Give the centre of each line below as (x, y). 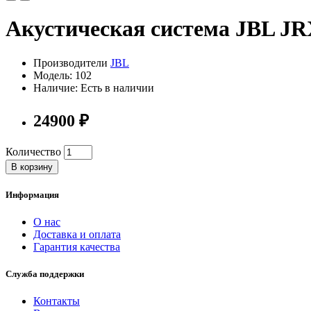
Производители (72, 62)
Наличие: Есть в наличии (94, 87)
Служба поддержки (45, 274)
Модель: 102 (62, 75)
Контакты (57, 301)
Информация (32, 194)
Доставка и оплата (77, 235)
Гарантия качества (77, 247)
